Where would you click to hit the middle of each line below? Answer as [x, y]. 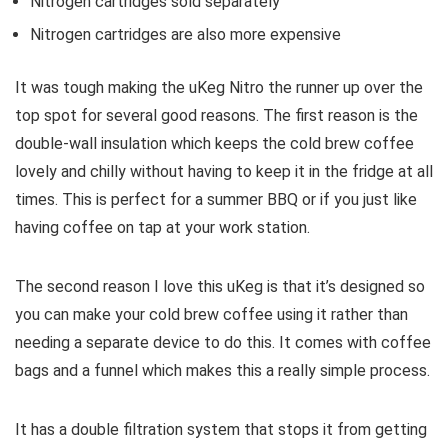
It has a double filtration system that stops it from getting [221, 430]
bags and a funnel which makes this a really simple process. [222, 371]
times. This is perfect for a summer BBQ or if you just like [216, 200]
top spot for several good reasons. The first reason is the [216, 116]
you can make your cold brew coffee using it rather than [211, 315]
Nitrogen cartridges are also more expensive [185, 35]
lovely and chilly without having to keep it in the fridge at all [224, 172]
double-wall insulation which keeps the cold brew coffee [214, 144]
